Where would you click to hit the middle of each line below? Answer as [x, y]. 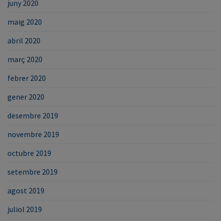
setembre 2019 [33, 171]
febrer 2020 [27, 78]
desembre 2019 [33, 115]
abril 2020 [24, 40]
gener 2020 [26, 96]
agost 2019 [26, 190]
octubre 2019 [29, 153]
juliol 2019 [25, 209]
